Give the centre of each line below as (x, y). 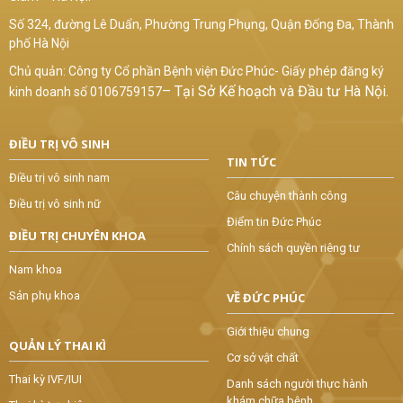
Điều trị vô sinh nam (59, 177)
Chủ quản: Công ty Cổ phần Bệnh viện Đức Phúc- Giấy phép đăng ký (197, 71)
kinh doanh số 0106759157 (85, 91)
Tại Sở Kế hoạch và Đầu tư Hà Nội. (282, 91)
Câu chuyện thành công (287, 195)
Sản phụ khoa (45, 295)
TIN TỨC (251, 161)
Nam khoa (36, 269)
